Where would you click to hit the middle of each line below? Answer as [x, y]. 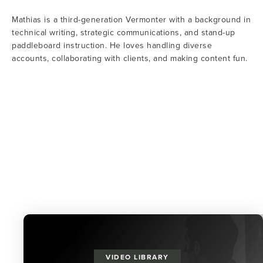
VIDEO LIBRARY [137, 257]
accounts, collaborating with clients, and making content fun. [130, 58]
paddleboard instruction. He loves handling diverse [112, 45]
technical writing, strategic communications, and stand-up [124, 32]
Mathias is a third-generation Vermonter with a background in [131, 19]
